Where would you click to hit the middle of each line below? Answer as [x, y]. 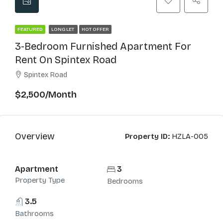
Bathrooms [34, 214]
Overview [35, 136]
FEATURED [30, 29]
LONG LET [63, 29]
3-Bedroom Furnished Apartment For [103, 46]
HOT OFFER [95, 29]
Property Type [40, 180]
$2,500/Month [46, 95]
